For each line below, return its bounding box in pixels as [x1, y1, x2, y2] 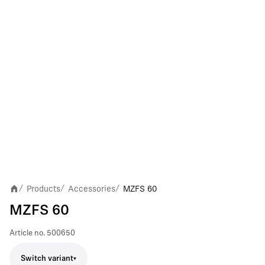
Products [27, 184, 60, 193]
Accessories [68, 184, 115, 193]
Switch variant [21, 254, 73, 263]
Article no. [9, 230, 45, 237]
